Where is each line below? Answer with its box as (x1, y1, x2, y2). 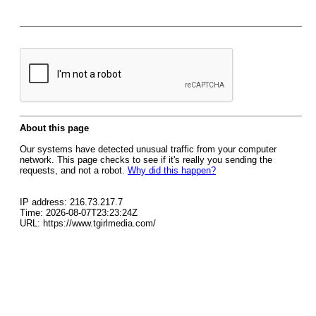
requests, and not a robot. (20, 165, 128, 176)
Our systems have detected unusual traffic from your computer (20, 144, 276, 154)
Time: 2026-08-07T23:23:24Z (20, 207, 138, 218)
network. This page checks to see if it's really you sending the (20, 154, 272, 165)
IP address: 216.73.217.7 (20, 197, 123, 207)
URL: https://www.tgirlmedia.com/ (20, 218, 156, 229)
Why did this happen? (128, 165, 216, 176)
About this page (20, 123, 89, 133)
